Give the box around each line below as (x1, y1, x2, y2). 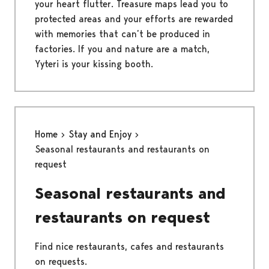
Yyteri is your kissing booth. (35, 58, 153, 70)
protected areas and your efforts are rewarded (35, 13, 233, 25)
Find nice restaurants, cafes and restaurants (35, 240, 224, 252)
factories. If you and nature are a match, (35, 43, 210, 55)
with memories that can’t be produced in (35, 28, 210, 40)
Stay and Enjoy (68, 128, 134, 140)
